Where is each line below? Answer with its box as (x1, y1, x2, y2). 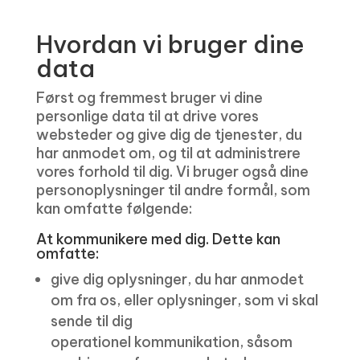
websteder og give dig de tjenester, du (35, 125, 302, 144)
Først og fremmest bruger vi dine (35, 88, 263, 107)
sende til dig (50, 312, 133, 330)
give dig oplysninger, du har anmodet (50, 270, 304, 288)
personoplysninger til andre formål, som (35, 181, 310, 199)
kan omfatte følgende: (35, 199, 192, 218)
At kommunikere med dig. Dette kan (35, 230, 280, 248)
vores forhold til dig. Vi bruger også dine (35, 162, 309, 181)
